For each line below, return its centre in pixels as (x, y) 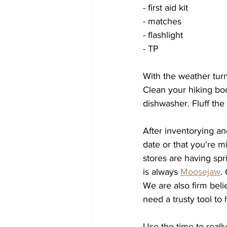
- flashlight (163, 35)
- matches (162, 21)
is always (162, 172)
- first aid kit (165, 7)
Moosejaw (200, 172)
